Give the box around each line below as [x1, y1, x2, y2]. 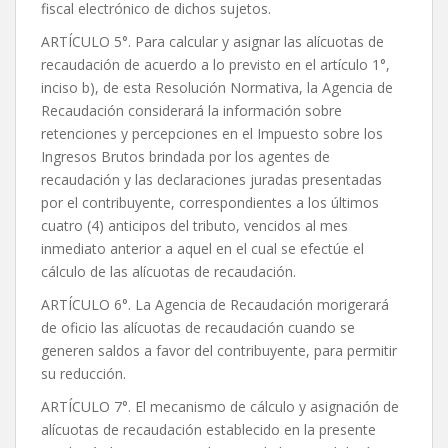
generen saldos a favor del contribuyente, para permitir [41, 341, 397, 361]
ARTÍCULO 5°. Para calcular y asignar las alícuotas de [41, 32, 384, 52]
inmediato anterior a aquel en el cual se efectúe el [41, 239, 364, 259]
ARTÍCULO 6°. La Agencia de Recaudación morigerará [41, 295, 389, 315]
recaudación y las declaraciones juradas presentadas [41, 170, 382, 190]
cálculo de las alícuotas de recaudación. [41, 262, 296, 282]
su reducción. [41, 364, 126, 384]
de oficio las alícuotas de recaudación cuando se [41, 318, 355, 338]
